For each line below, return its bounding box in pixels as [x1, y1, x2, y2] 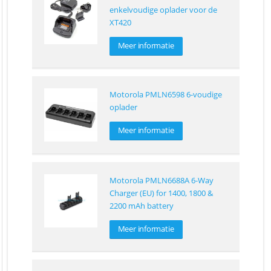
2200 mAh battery [109, 200, 174, 212]
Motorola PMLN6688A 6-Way [109, 175, 214, 186]
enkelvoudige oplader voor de [109, 4, 217, 16]
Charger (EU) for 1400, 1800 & [109, 188, 213, 199]
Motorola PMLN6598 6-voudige [109, 89, 222, 100]
